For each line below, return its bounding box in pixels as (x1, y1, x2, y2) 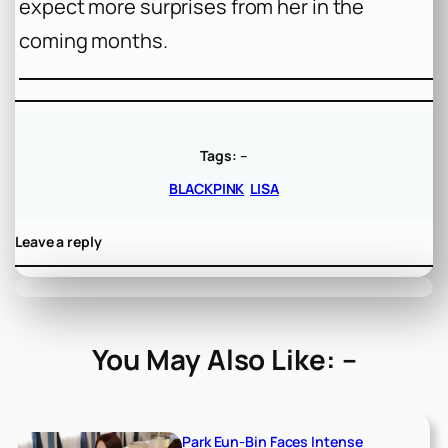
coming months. (19, 26, 168, 54)
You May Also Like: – (91, 340, 357, 379)
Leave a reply (15, 231, 102, 251)
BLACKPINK (169, 178, 245, 198)
